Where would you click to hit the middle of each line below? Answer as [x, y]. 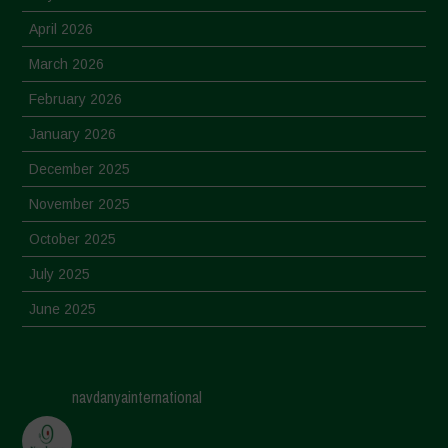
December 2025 [80, 169]
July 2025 [60, 274]
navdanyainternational [137, 397]
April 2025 [61, 379]
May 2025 [60, 344]
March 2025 [67, 414]
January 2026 [73, 134]
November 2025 [80, 204]
